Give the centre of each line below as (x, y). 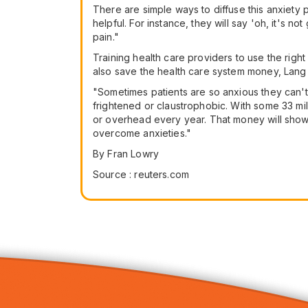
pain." (106, 37)
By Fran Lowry (126, 154)
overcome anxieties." (142, 133)
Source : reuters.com (141, 174)
